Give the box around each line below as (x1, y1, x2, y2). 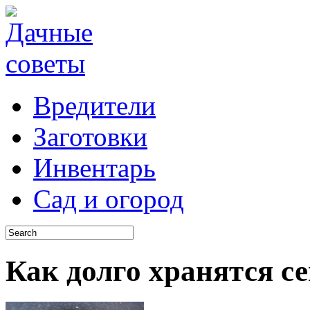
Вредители (33, 91, 156, 120)
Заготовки (33, 122, 147, 152)
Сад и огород (33, 184, 184, 214)
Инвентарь (33, 153, 156, 183)
